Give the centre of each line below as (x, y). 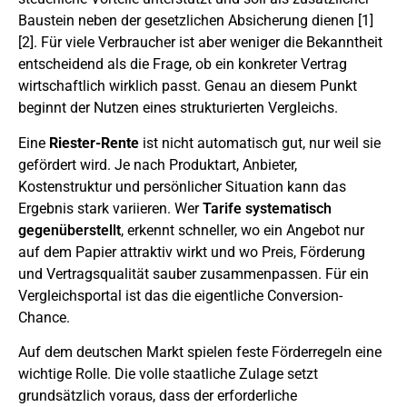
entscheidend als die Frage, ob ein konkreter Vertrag (183, 65)
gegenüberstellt (69, 230)
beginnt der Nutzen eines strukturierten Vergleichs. (178, 108)
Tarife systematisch (267, 208)
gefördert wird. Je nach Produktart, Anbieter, (158, 164)
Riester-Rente (94, 143)
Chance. (44, 317)
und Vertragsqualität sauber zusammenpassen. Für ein (194, 273)
